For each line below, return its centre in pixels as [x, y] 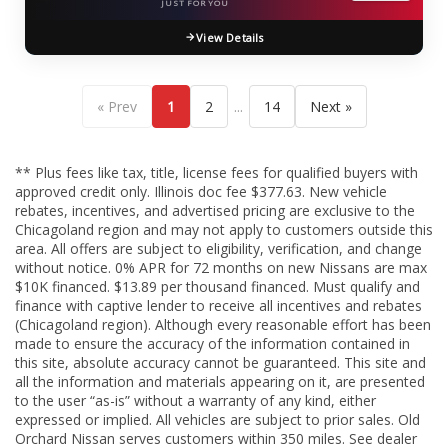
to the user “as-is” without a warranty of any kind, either [195, 400]
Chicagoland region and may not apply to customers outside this [224, 229]
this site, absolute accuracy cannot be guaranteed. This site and [220, 362]
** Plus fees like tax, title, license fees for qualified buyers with [216, 172]
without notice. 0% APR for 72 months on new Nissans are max [221, 267]
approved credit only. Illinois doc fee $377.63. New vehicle [201, 191]
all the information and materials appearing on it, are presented [220, 381]
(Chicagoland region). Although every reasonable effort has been [223, 324]
